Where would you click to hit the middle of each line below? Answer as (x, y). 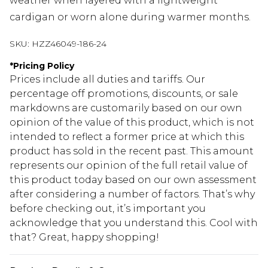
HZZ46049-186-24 (69, 44)
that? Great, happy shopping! (84, 237)
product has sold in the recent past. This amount (132, 151)
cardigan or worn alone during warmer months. (130, 17)
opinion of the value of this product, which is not (132, 123)
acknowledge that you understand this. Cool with (134, 223)
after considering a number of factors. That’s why (132, 194)
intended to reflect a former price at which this (127, 137)
